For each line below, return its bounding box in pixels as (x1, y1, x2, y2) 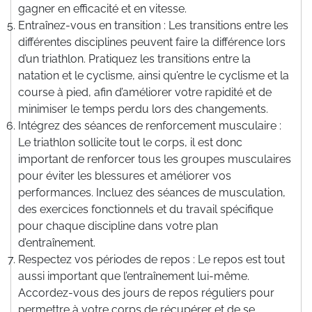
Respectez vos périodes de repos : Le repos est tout (18, 252, 285, 266)
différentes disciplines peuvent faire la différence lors (18, 35, 286, 49)
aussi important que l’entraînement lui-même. (18, 269, 249, 283)
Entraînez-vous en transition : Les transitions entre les (18, 18, 288, 32)
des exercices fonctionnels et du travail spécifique (18, 202, 273, 216)
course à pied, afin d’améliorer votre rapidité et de (18, 85, 272, 99)
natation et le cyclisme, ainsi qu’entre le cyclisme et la (18, 68, 289, 82)
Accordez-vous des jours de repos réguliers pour (18, 286, 274, 299)
